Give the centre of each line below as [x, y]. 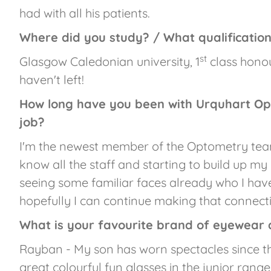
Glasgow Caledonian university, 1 [109, 62]
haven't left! [52, 80]
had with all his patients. [85, 13]
